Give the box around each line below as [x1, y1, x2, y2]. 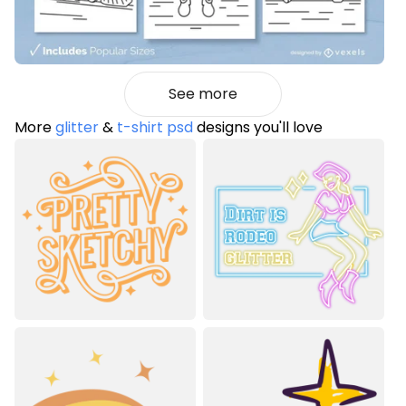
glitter [55, 117, 99, 139]
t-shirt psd [117, 117, 193, 139]
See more [169, 83, 237, 105]
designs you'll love [193, 117, 323, 139]
